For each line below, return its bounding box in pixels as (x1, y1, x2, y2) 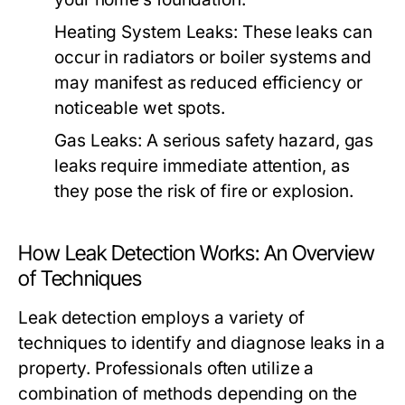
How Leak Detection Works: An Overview (18, 240, 375, 267)
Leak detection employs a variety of (18, 307, 305, 329)
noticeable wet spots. (54, 98, 226, 119)
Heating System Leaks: (54, 22, 239, 43)
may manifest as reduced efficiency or (54, 72, 363, 94)
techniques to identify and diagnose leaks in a (18, 333, 385, 354)
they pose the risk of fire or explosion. (54, 181, 354, 202)
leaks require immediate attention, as (54, 155, 350, 177)
